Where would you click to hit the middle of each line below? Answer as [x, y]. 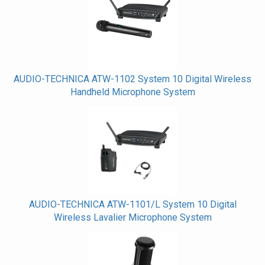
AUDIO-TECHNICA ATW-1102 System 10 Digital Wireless [132, 79]
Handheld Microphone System [132, 92]
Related [25, 9]
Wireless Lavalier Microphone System [132, 217]
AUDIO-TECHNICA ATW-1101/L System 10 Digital [132, 204]
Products [28, 22]
